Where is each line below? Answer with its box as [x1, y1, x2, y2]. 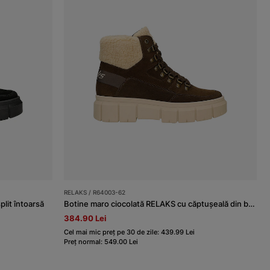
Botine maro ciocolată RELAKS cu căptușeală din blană [248, 199, 256, 209]
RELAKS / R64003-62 [64, 189, 126, 196]
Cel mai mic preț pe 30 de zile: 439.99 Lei [64, 228, 195, 237]
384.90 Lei [64, 213, 107, 224]
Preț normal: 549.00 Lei [64, 237, 139, 246]
